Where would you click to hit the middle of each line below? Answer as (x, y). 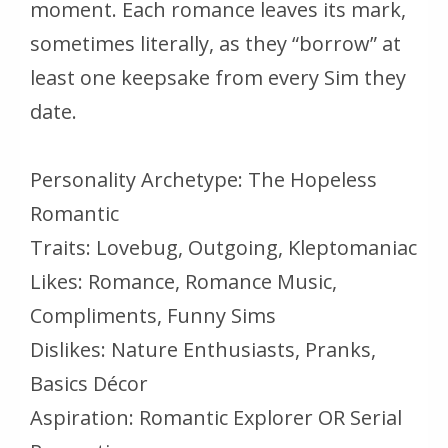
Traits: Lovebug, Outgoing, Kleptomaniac (223, 248)
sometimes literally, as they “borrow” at (215, 44)
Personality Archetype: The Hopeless (203, 180)
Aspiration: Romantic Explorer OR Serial (216, 418)
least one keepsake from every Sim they (218, 78)
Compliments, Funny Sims (153, 316)
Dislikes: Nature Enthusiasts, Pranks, (203, 350)
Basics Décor (89, 384)
